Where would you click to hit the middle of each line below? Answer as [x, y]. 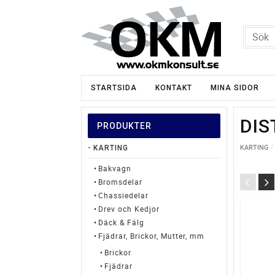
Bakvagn [115, 168]
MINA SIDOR [235, 88]
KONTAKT [174, 88]
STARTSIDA [114, 88]
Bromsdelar [120, 182]
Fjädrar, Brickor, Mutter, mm [151, 236]
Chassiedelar [123, 195]
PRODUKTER [124, 126]
